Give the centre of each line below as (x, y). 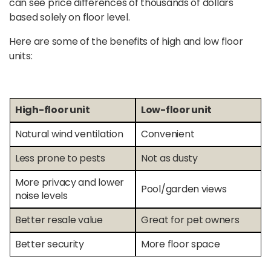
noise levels (41, 195)
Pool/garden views (184, 189)
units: (21, 56)
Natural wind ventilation (69, 134)
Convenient (168, 134)
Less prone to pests (60, 158)
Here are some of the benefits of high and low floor (126, 41)
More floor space (181, 244)
